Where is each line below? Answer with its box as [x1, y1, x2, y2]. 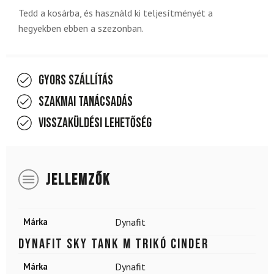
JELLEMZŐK [46, 170, 110, 190]
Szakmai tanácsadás [39, 93, 133, 110]
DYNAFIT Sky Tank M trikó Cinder [18, 235, 209, 253]
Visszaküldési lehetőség [39, 114, 152, 131]
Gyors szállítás [39, 72, 113, 89]
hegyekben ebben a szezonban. [18, 21, 144, 34]
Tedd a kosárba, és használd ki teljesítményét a [18, 6, 213, 19]
